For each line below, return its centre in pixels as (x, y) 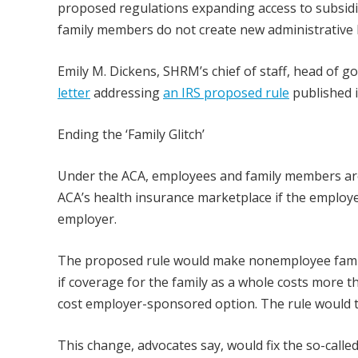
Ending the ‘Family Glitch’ (131, 134)
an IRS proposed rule (226, 93)
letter (74, 93)
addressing (127, 93)
